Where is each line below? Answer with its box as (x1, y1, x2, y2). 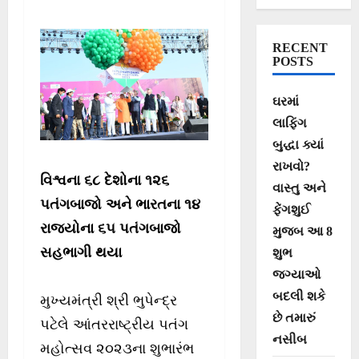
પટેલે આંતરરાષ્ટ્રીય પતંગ (40, 317, 188, 333)
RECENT (272, 40, 328, 54)
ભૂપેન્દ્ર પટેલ (40, 21, 151, 45)
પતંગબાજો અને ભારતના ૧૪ (40, 196, 200, 213)
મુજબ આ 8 (272, 224, 333, 238)
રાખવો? (272, 159, 310, 173)
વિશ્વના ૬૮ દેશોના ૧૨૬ (40, 172, 169, 189)
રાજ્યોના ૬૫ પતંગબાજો (40, 220, 181, 237)
